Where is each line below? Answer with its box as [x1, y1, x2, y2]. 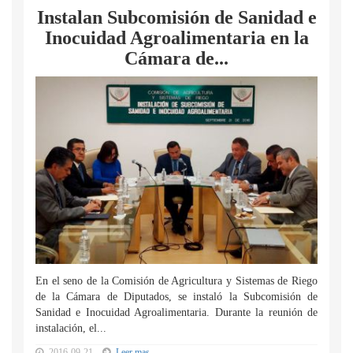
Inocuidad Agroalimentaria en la [44, 28, 309, 48]
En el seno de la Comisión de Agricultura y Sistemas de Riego [35, 275, 318, 287]
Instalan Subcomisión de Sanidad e [36, 7, 317, 28]
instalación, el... [35, 322, 106, 334]
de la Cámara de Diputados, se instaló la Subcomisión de [35, 291, 318, 303]
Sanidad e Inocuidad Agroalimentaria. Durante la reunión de [35, 307, 318, 318]
